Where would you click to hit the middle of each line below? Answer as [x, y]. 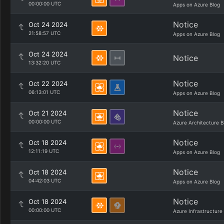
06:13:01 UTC [44, 92]
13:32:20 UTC [44, 62]
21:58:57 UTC [44, 33]
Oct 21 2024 [47, 113]
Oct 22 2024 [48, 83]
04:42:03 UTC [45, 180]
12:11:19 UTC [44, 151]
